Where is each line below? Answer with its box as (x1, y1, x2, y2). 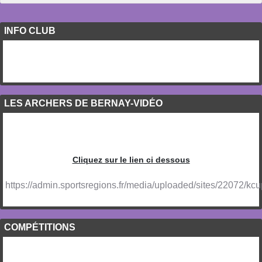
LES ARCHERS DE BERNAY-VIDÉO (4, 98, 163, 109)
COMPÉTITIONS (4, 222, 75, 233)
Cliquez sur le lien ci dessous (72, 155, 190, 165)
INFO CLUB (4, 26, 56, 36)
